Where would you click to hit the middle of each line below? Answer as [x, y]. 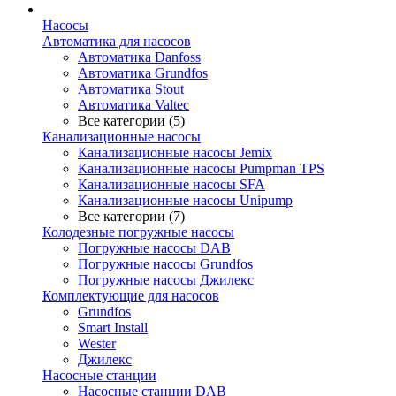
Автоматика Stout [131, 89]
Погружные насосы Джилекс [166, 280]
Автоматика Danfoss [139, 57]
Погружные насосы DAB [154, 248]
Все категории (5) [131, 121]
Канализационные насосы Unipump [185, 200]
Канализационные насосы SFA [171, 184]
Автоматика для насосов [117, 41]
